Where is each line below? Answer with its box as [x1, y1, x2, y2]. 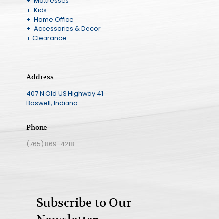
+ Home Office [26, 15, 74, 24]
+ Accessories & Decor [26, 24, 101, 34]
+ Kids [26, 5, 47, 15]
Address [26, 72, 54, 82]
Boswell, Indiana [26, 98, 78, 108]
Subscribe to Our [36, 196, 131, 211]
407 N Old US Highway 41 [26, 89, 103, 99]
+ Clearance [26, 33, 66, 43]
